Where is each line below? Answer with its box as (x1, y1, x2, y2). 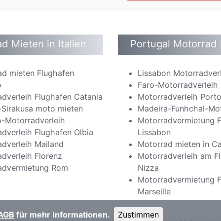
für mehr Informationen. (14, 210, 114, 220)
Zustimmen (118, 210, 159, 220)
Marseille (138, 186, 171, 197)
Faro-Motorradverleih (138, 80, 218, 90)
